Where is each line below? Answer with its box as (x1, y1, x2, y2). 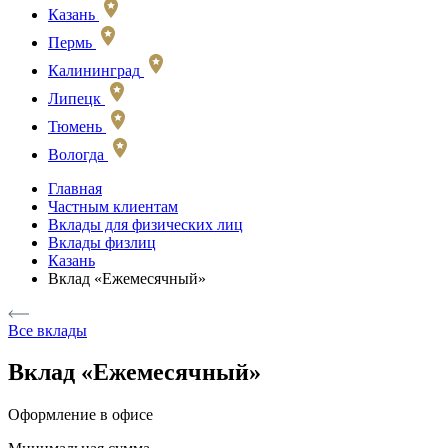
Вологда (48, 145, 104, 163)
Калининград (48, 61, 140, 79)
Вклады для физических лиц (48, 215, 243, 233)
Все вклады (8, 321, 87, 339)
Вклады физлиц (48, 233, 156, 251)
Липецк (48, 89, 101, 107)
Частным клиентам (48, 197, 178, 215)
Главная (48, 179, 102, 197)
